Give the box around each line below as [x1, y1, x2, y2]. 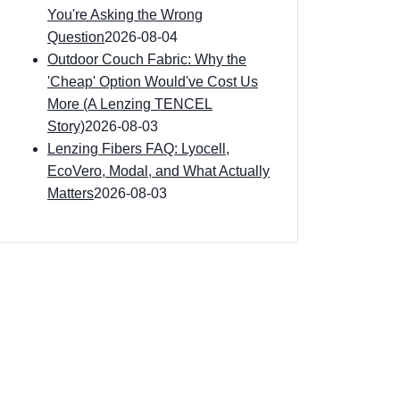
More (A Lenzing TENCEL [47, 96, 212, 112]
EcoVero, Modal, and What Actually [47, 163, 270, 179]
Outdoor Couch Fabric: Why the [47, 52, 246, 67]
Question [47, 29, 104, 45]
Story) [47, 119, 85, 134]
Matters [47, 186, 94, 201]
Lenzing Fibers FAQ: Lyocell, [47, 141, 229, 156]
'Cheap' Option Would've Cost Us [47, 74, 258, 89]
